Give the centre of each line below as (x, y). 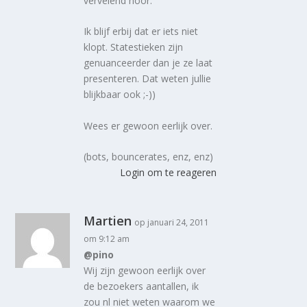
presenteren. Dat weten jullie (148, 79)
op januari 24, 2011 (172, 223)
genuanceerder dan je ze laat (148, 63)
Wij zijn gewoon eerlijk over (145, 271)
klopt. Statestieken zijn (134, 47)
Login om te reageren (168, 173)
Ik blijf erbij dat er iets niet (141, 32)
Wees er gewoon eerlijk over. (148, 125)
